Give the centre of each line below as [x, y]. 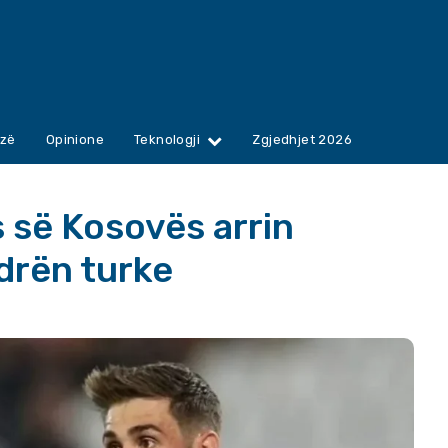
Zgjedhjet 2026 [302, 140]
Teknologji [167, 140]
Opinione [75, 140]
